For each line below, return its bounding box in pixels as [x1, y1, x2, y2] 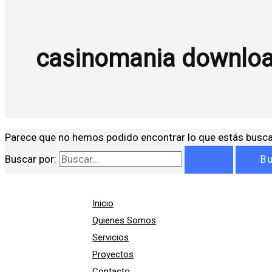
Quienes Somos [92, 215, 156, 226]
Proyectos [92, 249, 134, 260]
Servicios [92, 232, 129, 243]
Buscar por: [5, 153, 56, 166]
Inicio [92, 198, 114, 209]
